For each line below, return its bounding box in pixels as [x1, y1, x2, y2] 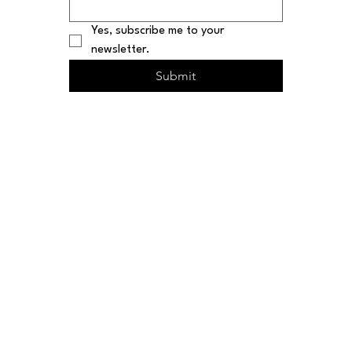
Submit [156, 68, 196, 83]
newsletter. [91, 43, 150, 56]
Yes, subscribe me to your [91, 24, 224, 37]
